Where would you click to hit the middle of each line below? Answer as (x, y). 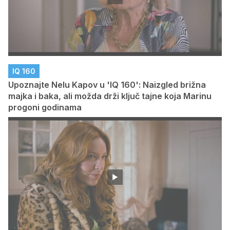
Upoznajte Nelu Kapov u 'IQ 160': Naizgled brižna (107, 85)
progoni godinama (45, 108)
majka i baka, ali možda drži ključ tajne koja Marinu (110, 96)
